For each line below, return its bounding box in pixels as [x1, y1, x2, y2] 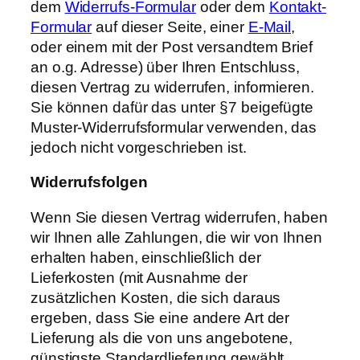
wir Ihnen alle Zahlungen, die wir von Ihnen [31, 228, 322, 246]
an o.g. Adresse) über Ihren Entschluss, [31, 58, 301, 76]
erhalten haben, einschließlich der [31, 248, 261, 266]
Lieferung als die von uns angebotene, [31, 329, 293, 346]
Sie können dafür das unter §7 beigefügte [31, 98, 313, 116]
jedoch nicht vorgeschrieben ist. [31, 138, 247, 156]
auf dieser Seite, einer [92, 18, 248, 35]
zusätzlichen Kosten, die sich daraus [31, 288, 281, 306]
